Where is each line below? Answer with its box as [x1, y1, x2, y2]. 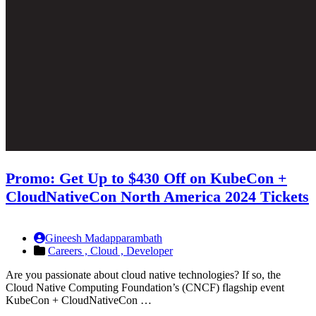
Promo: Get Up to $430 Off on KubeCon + [6, 169, 287, 188]
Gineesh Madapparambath [45, 232, 162, 245]
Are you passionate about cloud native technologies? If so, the [6, 269, 281, 281]
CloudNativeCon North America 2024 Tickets [6, 188, 309, 206]
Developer [126, 245, 173, 257]
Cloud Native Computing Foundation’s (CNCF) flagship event [6, 281, 284, 294]
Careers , [48, 245, 90, 257]
